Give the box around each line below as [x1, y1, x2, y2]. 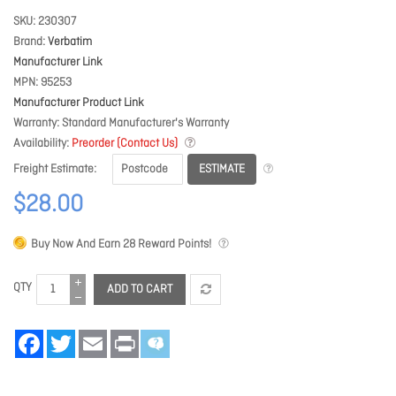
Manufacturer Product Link [13, 95, 144, 110]
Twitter [75, 329, 107, 345]
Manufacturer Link [13, 55, 103, 70]
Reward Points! [135, 237, 211, 253]
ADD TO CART [107, 282, 172, 298]
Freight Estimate [13, 162, 94, 178]
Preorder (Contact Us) [72, 136, 178, 151]
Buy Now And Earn [31, 237, 123, 253]
